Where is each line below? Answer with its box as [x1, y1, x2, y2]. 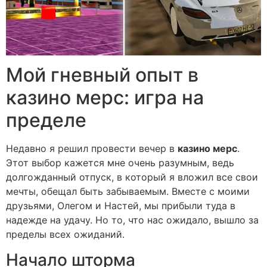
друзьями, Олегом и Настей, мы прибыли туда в [6, 200, 235, 212]
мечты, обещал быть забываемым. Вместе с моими [6, 185, 250, 198]
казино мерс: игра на [6, 86, 204, 110]
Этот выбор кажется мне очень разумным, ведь [6, 157, 234, 169]
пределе [6, 108, 86, 132]
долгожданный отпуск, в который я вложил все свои [6, 171, 258, 184]
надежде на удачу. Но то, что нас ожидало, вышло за [6, 214, 259, 226]
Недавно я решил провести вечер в [6, 142, 178, 155]
